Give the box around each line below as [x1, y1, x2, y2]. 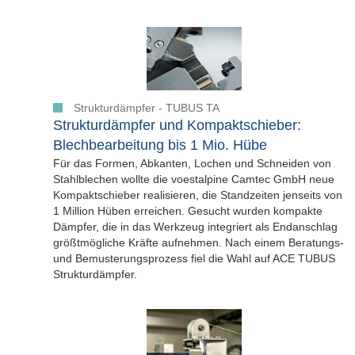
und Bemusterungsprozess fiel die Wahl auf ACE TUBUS [53, 252, 335, 265]
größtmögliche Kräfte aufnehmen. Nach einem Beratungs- [53, 236, 344, 250]
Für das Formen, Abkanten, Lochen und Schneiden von [53, 157, 331, 170]
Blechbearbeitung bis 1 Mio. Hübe [53, 137, 267, 154]
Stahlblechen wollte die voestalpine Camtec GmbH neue [53, 173, 334, 186]
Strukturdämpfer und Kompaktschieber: [53, 117, 301, 134]
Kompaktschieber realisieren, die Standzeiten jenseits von [53, 189, 342, 202]
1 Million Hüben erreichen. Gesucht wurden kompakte [53, 204, 323, 218]
